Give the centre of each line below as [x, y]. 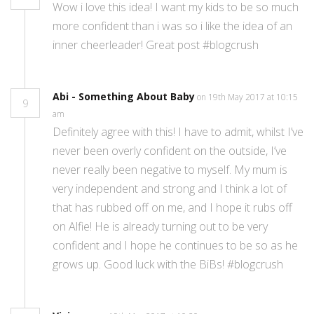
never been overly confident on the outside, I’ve [170, 151]
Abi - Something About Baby [124, 97]
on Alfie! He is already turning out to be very [160, 227]
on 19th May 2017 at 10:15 [247, 97]
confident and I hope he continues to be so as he [175, 246]
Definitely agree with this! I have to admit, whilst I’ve [178, 132]
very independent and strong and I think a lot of [170, 189]
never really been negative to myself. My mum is [170, 170]
